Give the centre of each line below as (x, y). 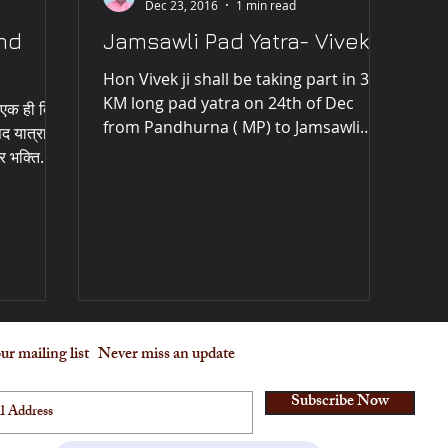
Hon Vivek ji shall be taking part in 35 (240, 79)
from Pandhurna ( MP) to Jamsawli (231, 127)
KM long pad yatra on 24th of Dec (228, 103)
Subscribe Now (340, 403)
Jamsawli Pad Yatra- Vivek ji (245, 41)
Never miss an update (166, 356)
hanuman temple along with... (215, 151)
